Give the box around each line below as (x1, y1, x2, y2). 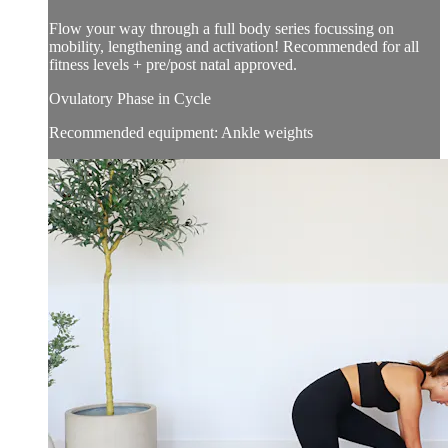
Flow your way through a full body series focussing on (49, 20, 394, 38)
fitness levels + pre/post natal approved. (49, 56, 297, 74)
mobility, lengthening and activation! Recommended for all (49, 38, 419, 56)
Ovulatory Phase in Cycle (49, 90, 211, 108)
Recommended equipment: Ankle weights (49, 124, 313, 142)
